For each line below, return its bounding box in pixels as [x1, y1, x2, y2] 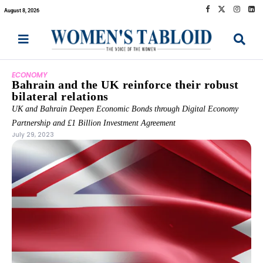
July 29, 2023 [12, 130, 54, 140]
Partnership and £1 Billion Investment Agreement [12, 119, 176, 128]
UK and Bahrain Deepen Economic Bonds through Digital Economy [12, 104, 238, 114]
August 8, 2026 [4, 7, 39, 14]
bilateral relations [12, 90, 109, 103]
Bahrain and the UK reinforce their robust [12, 78, 239, 92]
